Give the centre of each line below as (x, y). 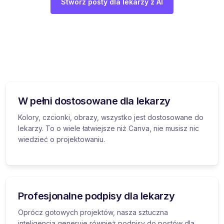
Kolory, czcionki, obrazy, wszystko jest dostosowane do (111, 117)
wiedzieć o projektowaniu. (61, 139)
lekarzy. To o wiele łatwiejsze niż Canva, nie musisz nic (108, 128)
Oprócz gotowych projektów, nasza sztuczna (93, 212)
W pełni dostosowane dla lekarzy (94, 101)
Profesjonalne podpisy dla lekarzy (96, 196)
